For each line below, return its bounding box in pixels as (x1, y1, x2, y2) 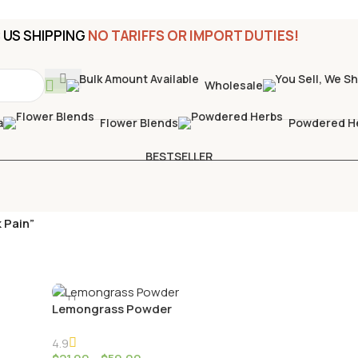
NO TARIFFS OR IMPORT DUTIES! (88, 26, 299, 45)
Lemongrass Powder (51, 300, 172, 318)
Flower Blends (100, 115, 178, 130)
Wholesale (205, 78, 263, 93)
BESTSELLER (145, 149, 213, 164)
